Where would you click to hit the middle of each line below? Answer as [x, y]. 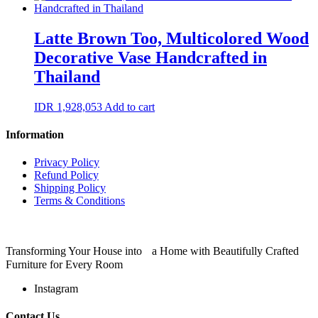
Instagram [56, 289]
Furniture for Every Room [64, 265]
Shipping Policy [70, 188]
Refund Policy [66, 175]
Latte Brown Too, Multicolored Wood [171, 38]
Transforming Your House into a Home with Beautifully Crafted [152, 251]
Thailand [67, 76]
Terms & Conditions [79, 201]
